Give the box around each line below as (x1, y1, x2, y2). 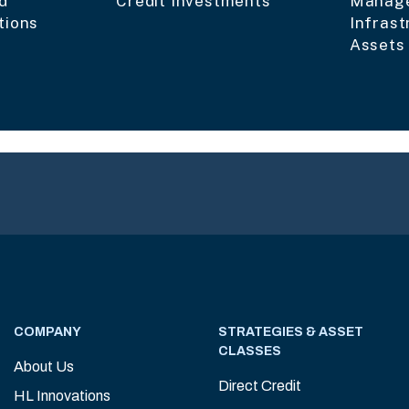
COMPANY (14, 324, 81, 339)
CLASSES (218, 343, 281, 358)
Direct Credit (218, 377, 301, 393)
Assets (349, 35, 405, 54)
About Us (14, 358, 74, 374)
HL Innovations (14, 387, 110, 404)
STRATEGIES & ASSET (218, 324, 363, 339)
